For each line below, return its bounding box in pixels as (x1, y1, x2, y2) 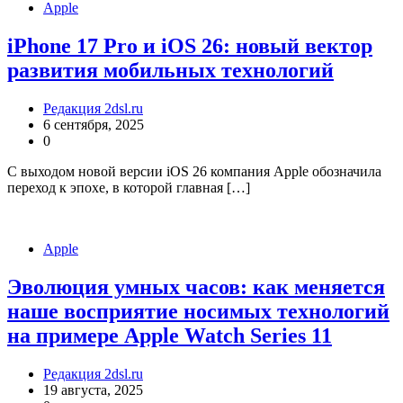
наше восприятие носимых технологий (7, 299, 390, 323)
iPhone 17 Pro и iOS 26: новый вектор (7, 33, 372, 58)
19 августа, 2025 (43, 381, 143, 398)
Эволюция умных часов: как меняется (7, 274, 385, 299)
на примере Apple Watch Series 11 (7, 323, 332, 347)
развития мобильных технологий (7, 58, 334, 82)
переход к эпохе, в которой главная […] (7, 179, 250, 195)
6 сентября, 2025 (43, 116, 144, 132)
